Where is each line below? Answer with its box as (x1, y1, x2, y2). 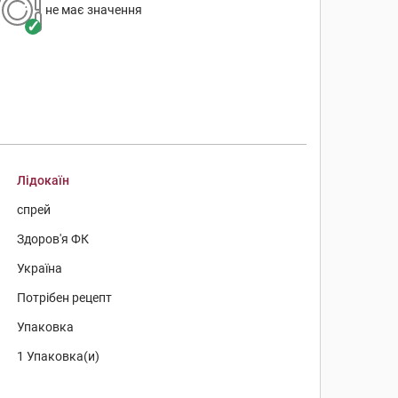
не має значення (44, 3, 142, 17)
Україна (17, 261, 63, 275)
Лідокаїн (17, 173, 70, 187)
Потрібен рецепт (17, 291, 113, 305)
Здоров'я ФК (17, 232, 90, 246)
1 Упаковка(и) (17, 349, 100, 363)
